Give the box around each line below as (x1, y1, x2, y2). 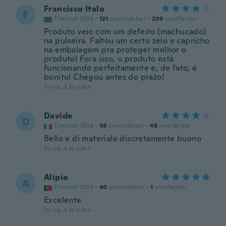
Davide (44, 110, 73, 121)
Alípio (44, 172, 69, 183)
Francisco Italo (44, 4, 104, 14)
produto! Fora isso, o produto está (44, 53, 174, 64)
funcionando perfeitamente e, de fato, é (44, 63, 197, 73)
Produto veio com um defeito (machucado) (44, 26, 206, 37)
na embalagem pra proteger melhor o (44, 44, 187, 55)
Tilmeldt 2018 (54, 122, 94, 130)
